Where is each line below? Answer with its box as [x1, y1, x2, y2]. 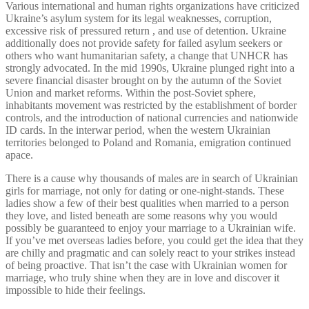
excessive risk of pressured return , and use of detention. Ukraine [6, 24, 286, 37]
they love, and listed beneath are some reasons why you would [6, 209, 277, 221]
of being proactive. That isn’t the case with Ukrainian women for [6, 259, 287, 271]
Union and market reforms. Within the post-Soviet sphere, [6, 86, 256, 99]
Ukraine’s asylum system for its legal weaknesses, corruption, [6, 12, 272, 24]
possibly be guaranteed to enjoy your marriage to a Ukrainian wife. [6, 221, 296, 234]
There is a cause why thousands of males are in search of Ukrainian [6, 172, 298, 184]
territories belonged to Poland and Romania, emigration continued [6, 136, 291, 148]
